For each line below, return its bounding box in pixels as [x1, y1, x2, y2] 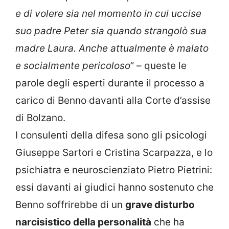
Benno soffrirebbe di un [15, 199, 125, 211]
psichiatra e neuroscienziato [15, 164, 148, 176]
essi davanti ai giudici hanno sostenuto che [15, 181, 214, 194]
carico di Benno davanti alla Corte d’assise [15, 95, 211, 107]
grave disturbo [125, 199, 195, 211]
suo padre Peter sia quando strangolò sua [15, 25, 207, 37]
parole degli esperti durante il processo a [15, 77, 204, 89]
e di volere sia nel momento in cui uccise [15, 8, 201, 20]
